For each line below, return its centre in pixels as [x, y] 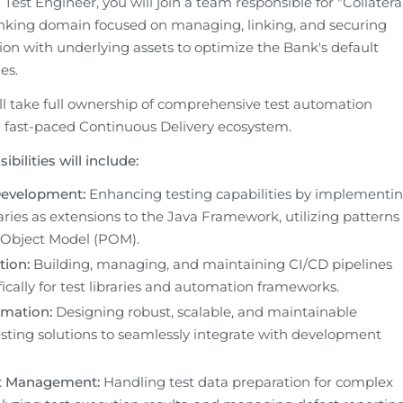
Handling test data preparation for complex [246, 382]
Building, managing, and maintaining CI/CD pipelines [210, 264]
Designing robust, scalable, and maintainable [204, 312]
